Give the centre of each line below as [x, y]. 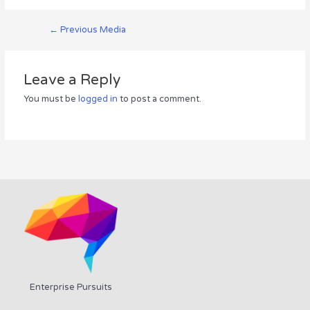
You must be [51, 99]
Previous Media [92, 30]
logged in [98, 99]
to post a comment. [160, 99]
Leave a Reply [72, 80]
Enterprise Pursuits [71, 288]
